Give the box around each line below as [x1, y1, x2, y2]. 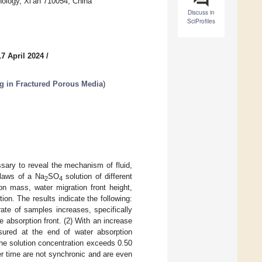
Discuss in [188, 8, 215, 17]
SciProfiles [187, 17, 215, 26]
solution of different [62, 171, 133, 181]
